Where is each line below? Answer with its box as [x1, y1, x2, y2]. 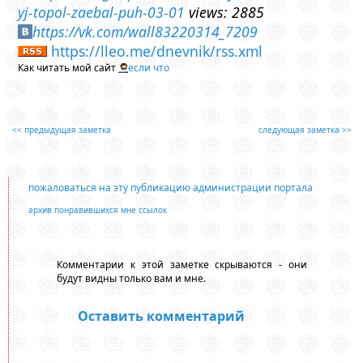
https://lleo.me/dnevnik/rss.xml [51, 41, 263, 61]
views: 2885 [185, 2, 265, 22]
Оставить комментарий [78, 306, 246, 325]
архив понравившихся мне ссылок [28, 204, 167, 216]
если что [128, 60, 170, 75]
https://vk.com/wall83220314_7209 [32, 21, 258, 41]
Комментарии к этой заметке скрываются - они [56, 258, 308, 272]
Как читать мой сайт [18, 60, 119, 75]
